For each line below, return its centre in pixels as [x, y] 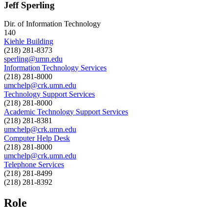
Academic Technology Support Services [66, 112]
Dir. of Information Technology [52, 24]
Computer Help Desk [37, 138]
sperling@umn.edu [33, 59]
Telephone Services [34, 165]
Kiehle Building [29, 42]
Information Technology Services [55, 68]
